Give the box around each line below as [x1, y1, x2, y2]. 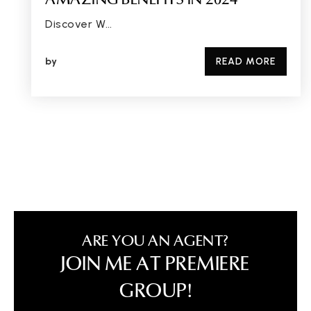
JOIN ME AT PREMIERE [61, 254, 250, 278]
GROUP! [119, 281, 192, 305]
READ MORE [216, 56, 276, 67]
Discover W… [45, 17, 112, 31]
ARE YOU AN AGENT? [82, 233, 229, 251]
